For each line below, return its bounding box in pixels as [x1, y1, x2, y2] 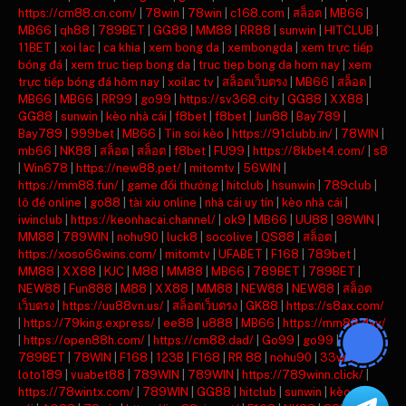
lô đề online [18, 195, 82, 209]
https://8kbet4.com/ [253, 143, 365, 158]
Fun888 [69, 281, 112, 295]
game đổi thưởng [127, 178, 218, 192]
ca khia [103, 40, 140, 54]
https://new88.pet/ [76, 160, 181, 175]
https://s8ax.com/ [286, 298, 384, 313]
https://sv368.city [179, 92, 279, 106]
